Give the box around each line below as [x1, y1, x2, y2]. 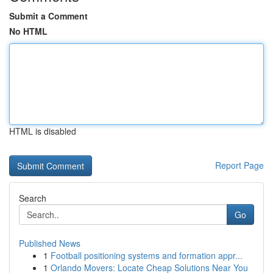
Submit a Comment [9, 10, 88, 22]
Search [19, 192, 46, 204]
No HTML [9, 25, 48, 37]
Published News [19, 237, 80, 249]
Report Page [215, 159, 264, 171]
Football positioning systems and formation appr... [51, 249, 243, 261]
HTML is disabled [9, 125, 76, 137]
